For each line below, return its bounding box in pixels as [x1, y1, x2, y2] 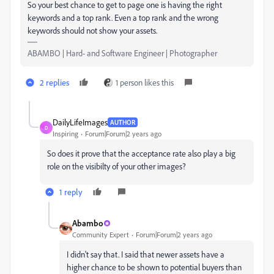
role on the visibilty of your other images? [47, 161, 186, 171]
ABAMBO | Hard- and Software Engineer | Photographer [28, 48, 217, 58]
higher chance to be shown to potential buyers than [67, 262, 242, 272]
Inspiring [53, 129, 78, 138]
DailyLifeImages [53, 117, 108, 127]
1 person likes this [116, 77, 174, 87]
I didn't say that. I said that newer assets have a [67, 249, 224, 259]
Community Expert [72, 230, 129, 239]
